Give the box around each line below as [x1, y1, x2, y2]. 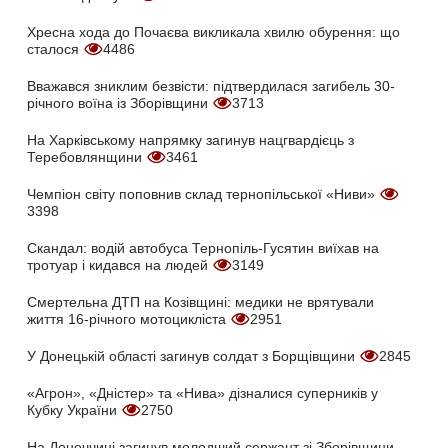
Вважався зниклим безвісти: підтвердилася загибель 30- [27, 78, 395, 95]
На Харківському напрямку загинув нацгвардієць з [27, 132, 354, 149]
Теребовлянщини [27, 149, 146, 166]
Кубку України [27, 402, 121, 419]
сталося [27, 41, 83, 58]
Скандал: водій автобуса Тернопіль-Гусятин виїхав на [27, 240, 379, 257]
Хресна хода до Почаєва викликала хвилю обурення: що [27, 24, 400, 41]
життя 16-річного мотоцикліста [27, 311, 230, 328]
